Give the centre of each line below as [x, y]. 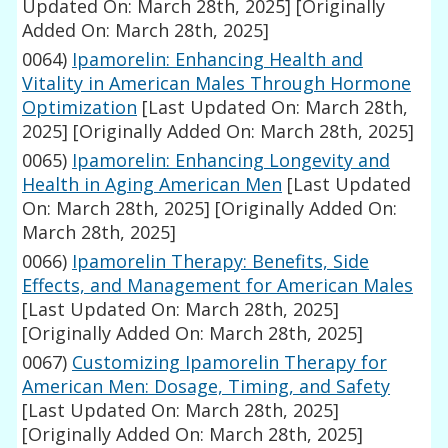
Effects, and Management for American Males [218, 285]
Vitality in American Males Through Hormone [217, 83]
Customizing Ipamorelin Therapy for [230, 362]
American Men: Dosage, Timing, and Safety [206, 386]
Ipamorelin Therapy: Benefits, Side [221, 261]
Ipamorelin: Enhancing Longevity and [231, 160]
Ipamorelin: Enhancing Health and [218, 59]
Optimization [80, 107]
